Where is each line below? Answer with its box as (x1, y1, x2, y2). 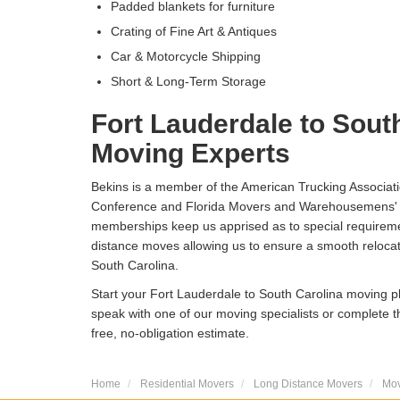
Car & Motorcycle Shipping (111, 49, 261, 64)
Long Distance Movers (254, 378, 362, 391)
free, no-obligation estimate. (91, 326, 249, 341)
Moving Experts (91, 138, 290, 169)
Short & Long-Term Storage (111, 74, 266, 89)
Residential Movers (140, 378, 234, 391)
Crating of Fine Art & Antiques (111, 24, 277, 39)
